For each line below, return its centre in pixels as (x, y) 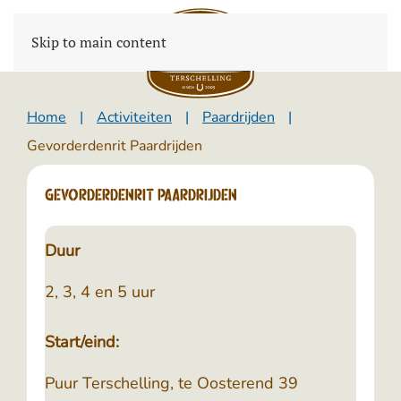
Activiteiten (134, 117)
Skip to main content (99, 42)
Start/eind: (82, 342)
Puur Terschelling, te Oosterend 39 (171, 383)
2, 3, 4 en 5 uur (100, 292)
